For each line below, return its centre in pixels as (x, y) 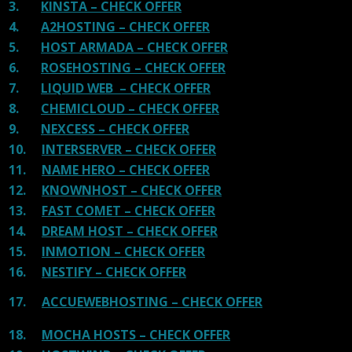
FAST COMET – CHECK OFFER (128, 210)
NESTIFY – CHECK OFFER (114, 271)
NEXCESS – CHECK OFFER (115, 128)
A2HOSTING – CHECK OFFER (125, 26)
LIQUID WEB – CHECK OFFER (126, 88)
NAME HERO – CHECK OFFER (126, 169)
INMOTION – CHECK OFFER (123, 251)
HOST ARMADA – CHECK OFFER (134, 47)
